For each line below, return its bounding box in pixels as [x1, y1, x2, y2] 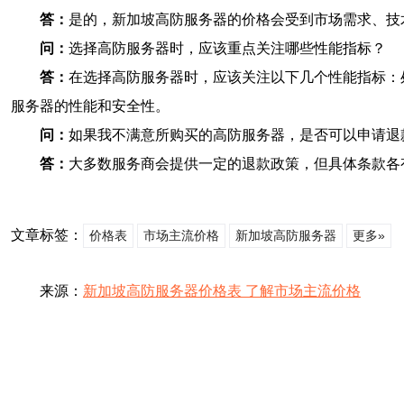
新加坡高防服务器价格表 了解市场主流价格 [83, 283, 361, 298]
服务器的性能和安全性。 [11, 98, 170, 114]
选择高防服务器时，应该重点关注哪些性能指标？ [69, 41, 386, 56]
